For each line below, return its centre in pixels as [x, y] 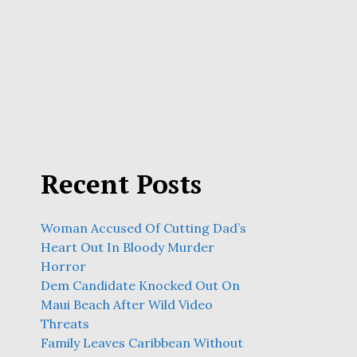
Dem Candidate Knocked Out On [140, 285]
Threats [65, 324]
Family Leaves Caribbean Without [142, 343]
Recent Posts [121, 184]
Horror [63, 266]
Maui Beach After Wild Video [127, 304]
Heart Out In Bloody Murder [127, 247]
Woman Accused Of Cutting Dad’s [143, 228]
